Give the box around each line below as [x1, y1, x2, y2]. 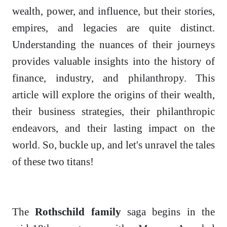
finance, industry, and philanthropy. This [12, 72, 215, 84]
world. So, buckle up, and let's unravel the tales [12, 139, 215, 151]
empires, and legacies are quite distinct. [12, 22, 215, 34]
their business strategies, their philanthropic [12, 105, 215, 118]
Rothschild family [35, 206, 121, 218]
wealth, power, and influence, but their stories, [12, 5, 215, 17]
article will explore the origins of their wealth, [12, 89, 215, 101]
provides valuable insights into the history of [12, 55, 215, 67]
